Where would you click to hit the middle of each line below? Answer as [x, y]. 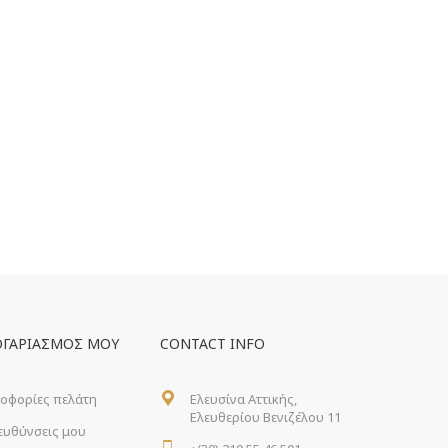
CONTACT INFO [212, 343]
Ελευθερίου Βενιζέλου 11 [265, 417]
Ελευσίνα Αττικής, [243, 399]
